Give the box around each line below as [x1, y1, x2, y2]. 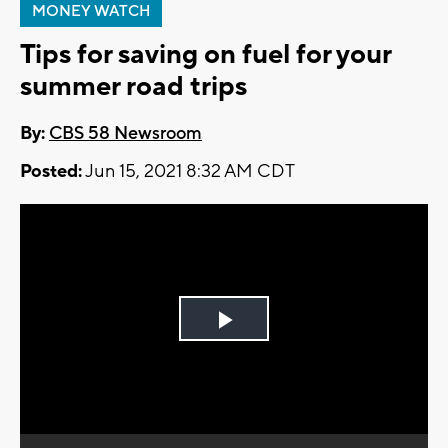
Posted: [20, 160, 82, 184]
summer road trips [20, 69, 247, 104]
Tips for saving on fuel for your [20, 37, 391, 72]
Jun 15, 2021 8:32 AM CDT [82, 160, 295, 184]
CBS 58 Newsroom [49, 122, 202, 146]
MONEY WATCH [32, 2, 150, 21]
